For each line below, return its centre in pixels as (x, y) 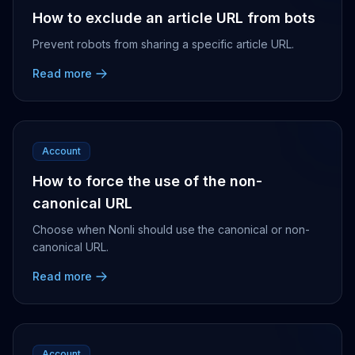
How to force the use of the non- (147, 181)
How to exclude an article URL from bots (174, 18)
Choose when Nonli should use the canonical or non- (171, 229)
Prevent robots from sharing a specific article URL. (163, 44)
